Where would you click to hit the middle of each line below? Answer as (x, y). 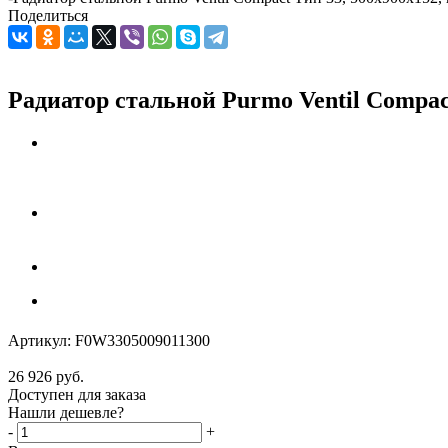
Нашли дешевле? (66, 412)
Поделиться (48, 15)
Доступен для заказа (77, 394)
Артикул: (39, 340)
